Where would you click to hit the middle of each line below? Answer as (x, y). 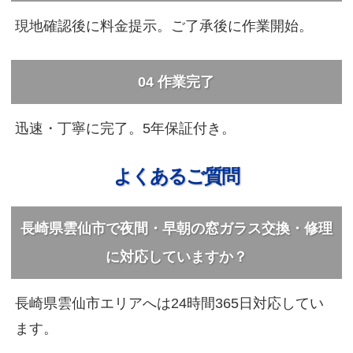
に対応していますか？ (176, 256)
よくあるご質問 (176, 176)
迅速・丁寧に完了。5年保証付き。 (126, 128)
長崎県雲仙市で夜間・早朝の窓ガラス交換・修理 (176, 228)
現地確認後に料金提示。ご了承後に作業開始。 (164, 26)
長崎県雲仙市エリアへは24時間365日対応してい (170, 303)
